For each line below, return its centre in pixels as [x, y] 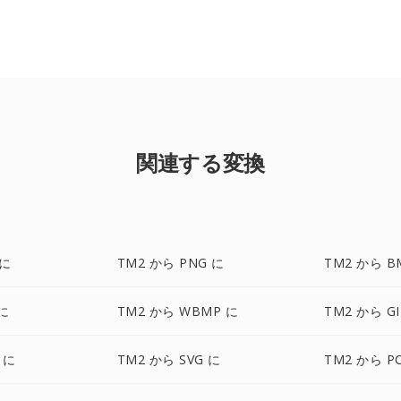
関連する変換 [200, 162]
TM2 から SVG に [169, 359]
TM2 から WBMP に [178, 311]
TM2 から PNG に [171, 263]
